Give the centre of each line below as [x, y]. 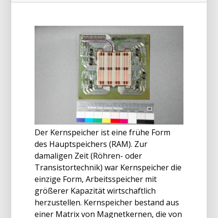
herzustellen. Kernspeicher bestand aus [107, 203]
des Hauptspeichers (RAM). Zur [91, 144]
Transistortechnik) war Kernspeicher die [108, 168]
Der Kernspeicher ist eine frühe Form [102, 133]
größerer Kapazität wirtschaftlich [95, 191]
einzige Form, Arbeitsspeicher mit [96, 179]
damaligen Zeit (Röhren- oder [88, 156]
